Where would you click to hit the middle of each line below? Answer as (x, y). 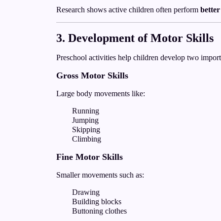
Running (86, 111)
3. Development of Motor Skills (135, 38)
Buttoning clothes (99, 211)
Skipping (86, 129)
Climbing (87, 139)
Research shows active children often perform (128, 10)
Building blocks (97, 202)
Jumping (85, 120)
